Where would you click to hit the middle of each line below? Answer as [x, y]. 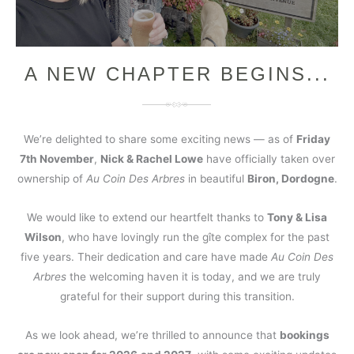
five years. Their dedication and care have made [146, 257]
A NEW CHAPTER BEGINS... [177, 74]
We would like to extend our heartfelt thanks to [147, 218]
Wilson [43, 237]
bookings [304, 335]
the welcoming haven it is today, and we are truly [194, 277]
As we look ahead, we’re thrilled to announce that [152, 335]
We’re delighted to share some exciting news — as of [160, 139]
